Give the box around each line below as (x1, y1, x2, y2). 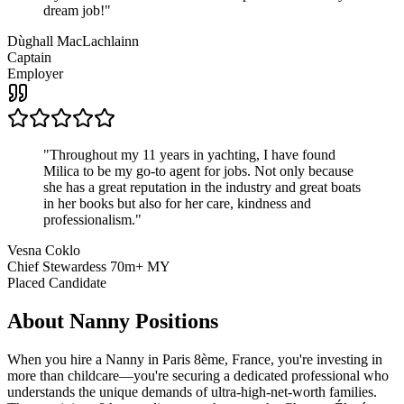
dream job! (43, 3, 105, 19)
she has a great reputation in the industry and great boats (43, 179, 361, 196)
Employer (7, 66, 63, 82)
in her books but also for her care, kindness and (43, 196, 311, 212)
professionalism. (43, 212, 135, 228)
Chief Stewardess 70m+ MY (7, 259, 170, 275)
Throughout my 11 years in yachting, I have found (50, 147, 335, 163)
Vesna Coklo (7, 243, 80, 259)
